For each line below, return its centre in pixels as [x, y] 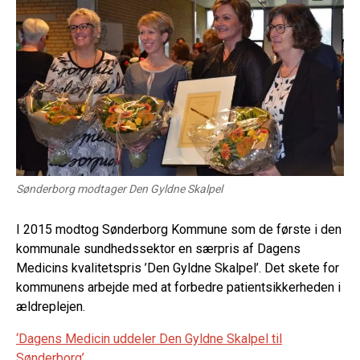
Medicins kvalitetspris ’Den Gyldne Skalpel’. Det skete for [178, 268]
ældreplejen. [51, 306]
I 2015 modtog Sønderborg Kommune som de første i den [179, 229]
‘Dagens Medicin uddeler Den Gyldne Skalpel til [149, 338]
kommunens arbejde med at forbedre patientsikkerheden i [178, 287]
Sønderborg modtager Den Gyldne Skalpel [119, 188]
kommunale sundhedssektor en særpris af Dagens [158, 248]
